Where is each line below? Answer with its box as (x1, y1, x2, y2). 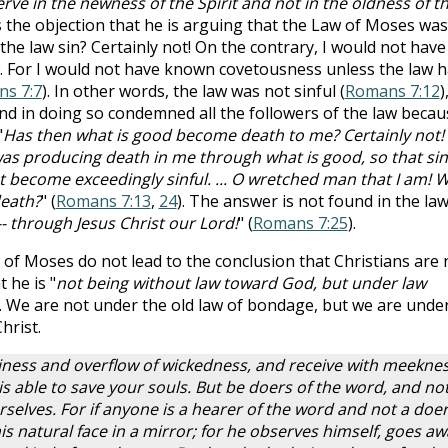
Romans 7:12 (344, 79, 440, 102)
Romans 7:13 (55, 189, 151, 212)
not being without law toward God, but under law (55, 271, 426, 294)
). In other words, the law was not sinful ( (41, 79, 345, 102)
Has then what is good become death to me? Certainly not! (2, 123, 444, 146)
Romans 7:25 (252, 211, 348, 234)
